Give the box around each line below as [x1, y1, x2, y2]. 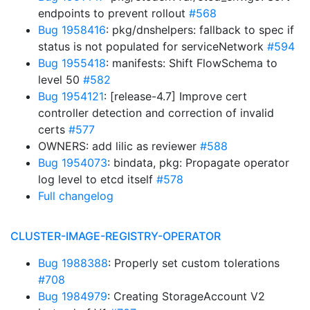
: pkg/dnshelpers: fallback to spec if [106, 23, 294, 37]
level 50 [38, 73, 83, 86]
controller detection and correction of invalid [38, 106, 274, 120]
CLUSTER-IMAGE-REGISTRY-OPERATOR [10, 229, 221, 243]
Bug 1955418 [38, 56, 106, 70]
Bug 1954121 [38, 89, 104, 103]
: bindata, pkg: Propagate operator [107, 156, 289, 170]
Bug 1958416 [38, 23, 106, 37]
